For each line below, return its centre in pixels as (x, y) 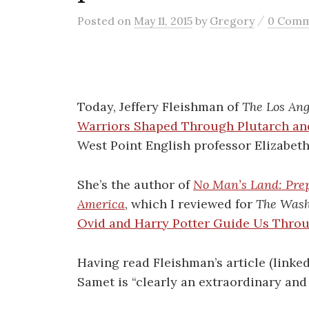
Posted (97, 21)
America (101, 203)
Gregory (232, 21)
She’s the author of (135, 184)
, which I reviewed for (190, 203)
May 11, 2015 (163, 21)
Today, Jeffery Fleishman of (160, 107)
